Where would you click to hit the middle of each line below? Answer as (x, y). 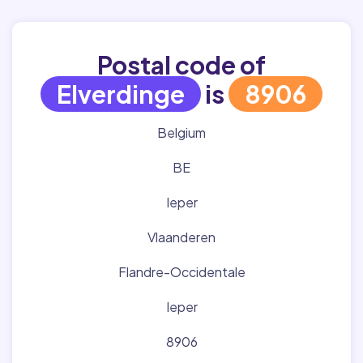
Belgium (181, 132)
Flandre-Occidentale (181, 272)
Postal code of (181, 65)
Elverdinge (121, 94)
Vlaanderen (181, 237)
